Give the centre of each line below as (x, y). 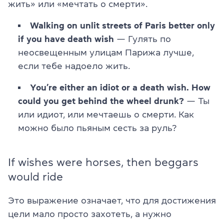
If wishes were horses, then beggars (103, 162)
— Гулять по (142, 39)
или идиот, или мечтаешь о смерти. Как (106, 114)
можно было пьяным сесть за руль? (97, 128)
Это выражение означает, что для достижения (112, 200)
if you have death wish (66, 39)
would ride (35, 176)
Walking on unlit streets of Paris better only (122, 25)
